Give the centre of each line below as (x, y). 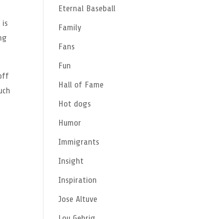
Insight (71, 161)
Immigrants (79, 142)
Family (70, 27)
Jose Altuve (78, 199)
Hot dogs (75, 104)
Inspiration (78, 180)
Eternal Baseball (87, 8)
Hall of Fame (81, 85)
